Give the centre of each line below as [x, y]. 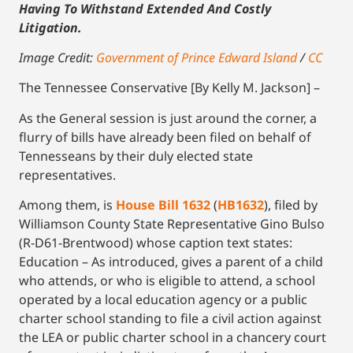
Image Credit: [58, 58]
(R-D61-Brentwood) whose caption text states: [157, 243]
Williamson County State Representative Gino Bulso [172, 224]
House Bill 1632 [163, 205]
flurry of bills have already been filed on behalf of [165, 137]
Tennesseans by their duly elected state [136, 156]
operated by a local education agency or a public [163, 300]
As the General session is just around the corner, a [168, 118]
